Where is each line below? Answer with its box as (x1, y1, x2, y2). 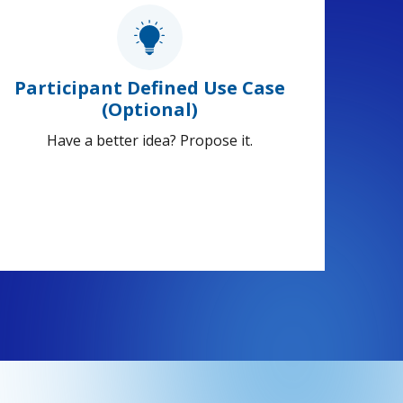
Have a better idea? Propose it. (46, 130, 253, 151)
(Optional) (101, 97, 198, 122)
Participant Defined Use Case (13, 76, 285, 101)
